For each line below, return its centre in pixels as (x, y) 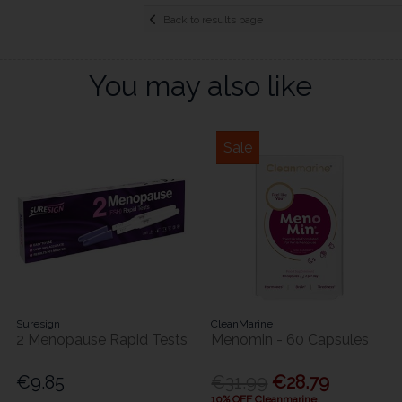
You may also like (201, 86)
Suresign (39, 324)
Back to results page (213, 19)
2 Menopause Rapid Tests (102, 340)
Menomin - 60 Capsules (290, 340)
